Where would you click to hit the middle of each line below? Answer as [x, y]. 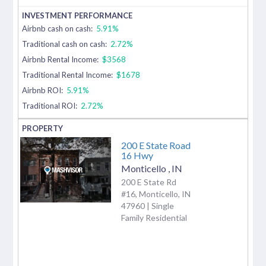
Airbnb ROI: [44, 90]
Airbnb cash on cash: [58, 28]
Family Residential [154, 217]
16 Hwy [137, 155]
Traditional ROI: [50, 105]
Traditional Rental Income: [68, 75]
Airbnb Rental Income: [61, 59]
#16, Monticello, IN [156, 194]
